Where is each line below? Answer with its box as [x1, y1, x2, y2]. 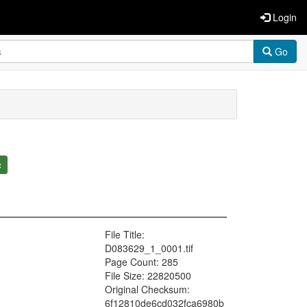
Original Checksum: [105, 282, 190, 297]
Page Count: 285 [105, 255, 178, 269]
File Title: [105, 228, 145, 242]
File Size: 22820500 [105, 269, 191, 283]
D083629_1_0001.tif [105, 241, 193, 256]
